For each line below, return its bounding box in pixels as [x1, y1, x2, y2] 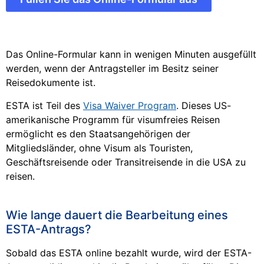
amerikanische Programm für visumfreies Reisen [6, 113, 220, 126]
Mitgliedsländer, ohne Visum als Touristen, [6, 141, 193, 154]
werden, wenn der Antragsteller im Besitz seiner [6, 62, 219, 75]
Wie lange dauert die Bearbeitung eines [6, 208, 228, 223]
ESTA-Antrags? [6, 222, 91, 237]
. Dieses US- [176, 99, 231, 111]
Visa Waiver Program [83, 99, 176, 111]
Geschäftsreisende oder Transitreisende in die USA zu [6, 156, 246, 168]
